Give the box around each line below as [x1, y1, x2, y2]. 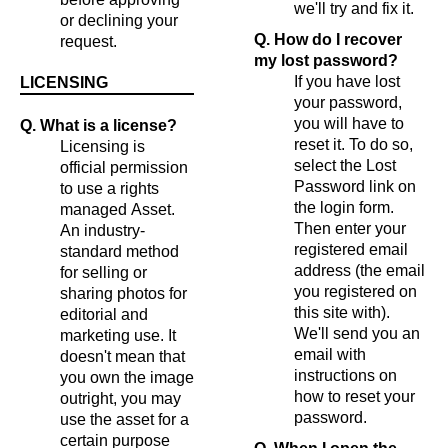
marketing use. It [60, 326, 176, 344]
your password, [294, 93, 402, 111]
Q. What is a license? [20, 116, 177, 134]
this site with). [294, 303, 390, 321]
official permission [60, 158, 188, 176]
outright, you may [60, 389, 181, 407]
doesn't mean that [60, 347, 185, 365]
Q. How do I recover [254, 30, 402, 48]
